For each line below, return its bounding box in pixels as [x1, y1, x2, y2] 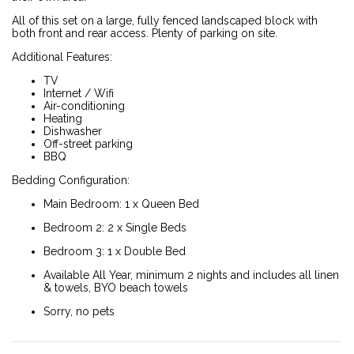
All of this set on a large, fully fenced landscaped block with [12, 13, 318, 27]
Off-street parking [43, 137, 133, 150]
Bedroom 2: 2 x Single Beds [43, 220, 186, 234]
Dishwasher [43, 124, 102, 137]
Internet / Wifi [43, 86, 114, 100]
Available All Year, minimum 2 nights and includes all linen [43, 268, 339, 281]
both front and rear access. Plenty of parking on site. [12, 26, 277, 40]
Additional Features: [12, 50, 112, 63]
